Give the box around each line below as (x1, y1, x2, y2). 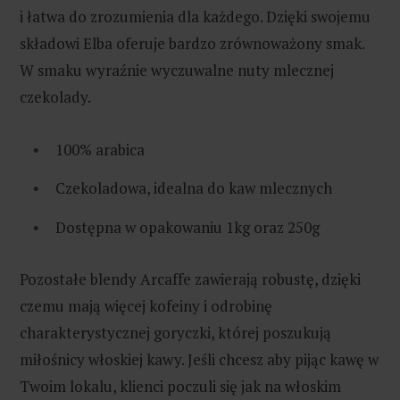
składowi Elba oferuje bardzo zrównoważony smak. (20, 33, 364, 54)
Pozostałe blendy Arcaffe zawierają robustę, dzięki (20, 268, 361, 289)
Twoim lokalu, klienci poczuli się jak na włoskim (20, 375, 341, 396)
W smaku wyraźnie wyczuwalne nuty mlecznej (20, 60, 334, 81)
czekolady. (20, 87, 91, 108)
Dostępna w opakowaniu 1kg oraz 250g (55, 216, 320, 237)
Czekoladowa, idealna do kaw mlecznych (55, 178, 332, 199)
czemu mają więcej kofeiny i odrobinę (20, 295, 272, 316)
